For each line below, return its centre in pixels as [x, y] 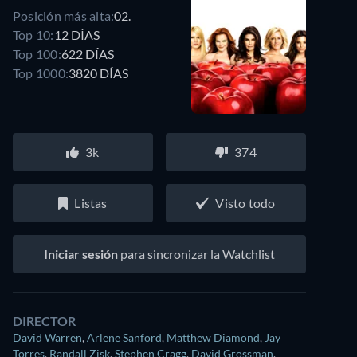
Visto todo [245, 203]
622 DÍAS [87, 53]
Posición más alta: [64, 15]
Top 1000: [41, 73]
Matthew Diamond [213, 337]
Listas [91, 203]
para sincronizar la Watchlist [196, 254]
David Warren [47, 337]
